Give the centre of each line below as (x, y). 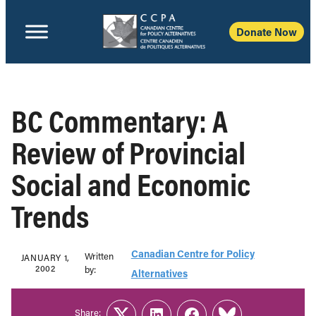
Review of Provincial (128, 152)
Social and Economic (131, 184)
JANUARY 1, (45, 257)
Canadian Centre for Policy (193, 254)
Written (99, 256)
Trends (50, 216)
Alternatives (159, 273)
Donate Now (267, 32)
